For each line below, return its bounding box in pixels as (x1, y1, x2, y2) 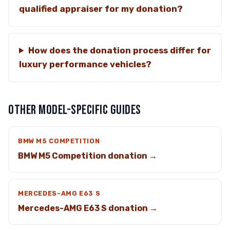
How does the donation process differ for (28, 45, 211, 55)
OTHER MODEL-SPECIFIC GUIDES (8, 102, 141, 118)
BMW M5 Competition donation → (18, 151, 157, 161)
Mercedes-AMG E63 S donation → (18, 203, 158, 213)
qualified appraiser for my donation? (19, 4, 183, 14)
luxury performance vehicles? (19, 59, 151, 69)
